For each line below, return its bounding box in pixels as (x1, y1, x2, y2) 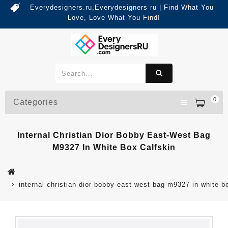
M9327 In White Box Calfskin (52, 143, 176, 152)
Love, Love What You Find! (68, 14, 160, 21)
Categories (13, 98, 58, 107)
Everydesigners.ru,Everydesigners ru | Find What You (30, 4, 214, 11)
